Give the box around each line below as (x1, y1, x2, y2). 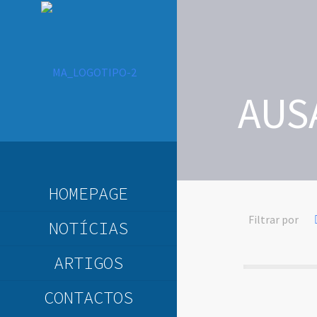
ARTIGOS (54, 252, 123, 274)
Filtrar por (248, 212, 299, 226)
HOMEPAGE (49, 183, 128, 204)
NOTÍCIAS (49, 217, 128, 239)
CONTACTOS (44, 287, 133, 309)
